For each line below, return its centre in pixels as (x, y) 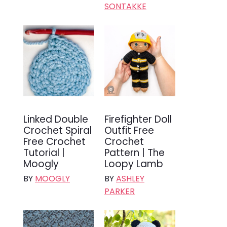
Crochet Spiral (58, 130)
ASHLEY (130, 178)
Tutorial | (44, 153)
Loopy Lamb (134, 164)
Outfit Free (129, 130)
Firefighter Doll (138, 119)
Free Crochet (54, 141)
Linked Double (56, 119)
